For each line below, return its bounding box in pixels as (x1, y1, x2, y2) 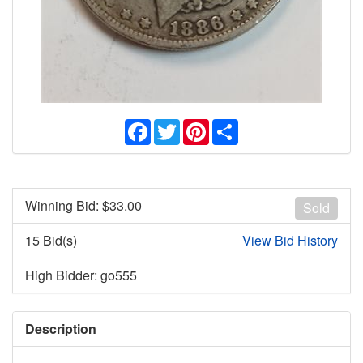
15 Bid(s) (25, 231, 77, 250)
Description (25, 319, 96, 339)
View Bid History (242, 231, 338, 250)
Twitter (180, 116, 217, 135)
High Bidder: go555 (25, 266, 137, 285)
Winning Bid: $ (25, 196, 109, 216)
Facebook (151, 116, 207, 135)
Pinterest (209, 116, 260, 135)
